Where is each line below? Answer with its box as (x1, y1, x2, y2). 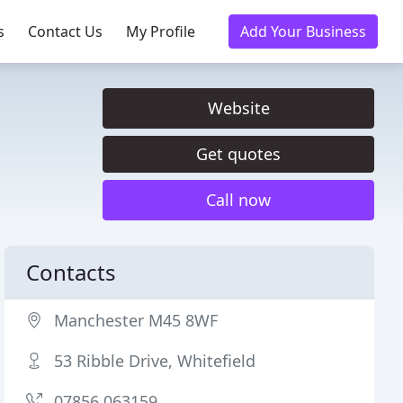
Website (207, 97, 270, 119)
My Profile (126, 22, 195, 41)
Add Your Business (240, 22, 366, 41)
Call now (206, 189, 271, 210)
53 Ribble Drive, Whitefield (54, 350, 256, 372)
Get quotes (196, 143, 281, 165)
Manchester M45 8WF (54, 309, 219, 331)
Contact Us (28, 22, 103, 41)
